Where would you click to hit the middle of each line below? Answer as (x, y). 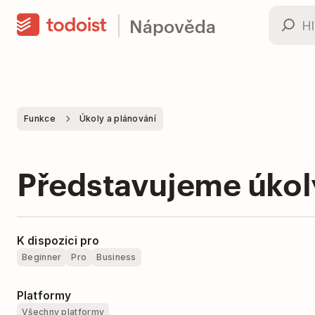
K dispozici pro (58, 241)
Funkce (40, 118)
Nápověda (173, 25)
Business (116, 257)
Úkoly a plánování (117, 118)
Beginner (42, 257)
